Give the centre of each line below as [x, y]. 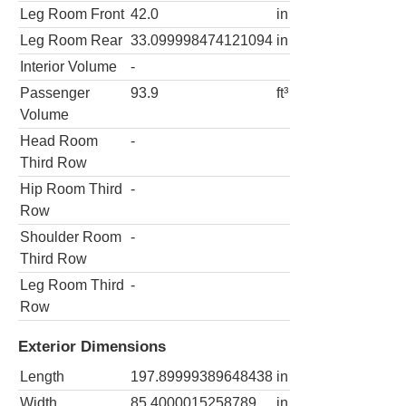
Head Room [59, 140]
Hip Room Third [71, 188]
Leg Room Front [72, 14]
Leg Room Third [72, 285]
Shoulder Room [71, 237]
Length [42, 376]
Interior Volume [68, 66]
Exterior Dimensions [92, 347]
